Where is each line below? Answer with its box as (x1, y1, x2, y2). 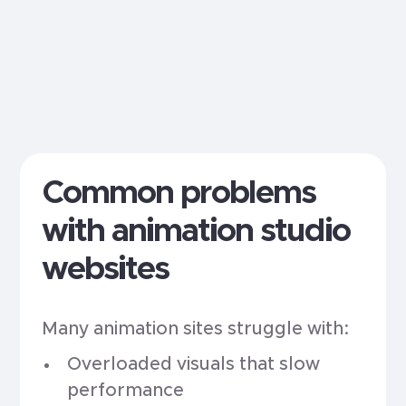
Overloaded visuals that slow (66, 354, 320, 373)
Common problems (42, 177, 316, 209)
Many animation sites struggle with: (42, 319, 351, 338)
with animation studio (42, 215, 351, 247)
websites (42, 253, 169, 285)
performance (66, 381, 184, 400)
